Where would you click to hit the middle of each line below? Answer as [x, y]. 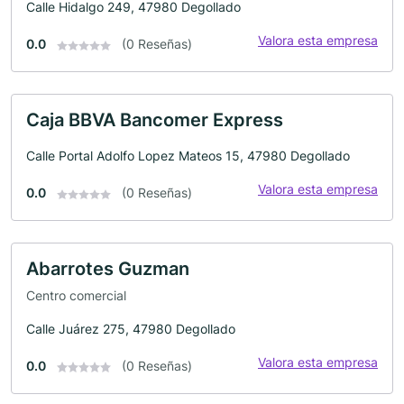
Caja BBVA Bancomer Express [155, 120]
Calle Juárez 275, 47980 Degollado [131, 328]
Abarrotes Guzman [108, 269]
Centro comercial [76, 295]
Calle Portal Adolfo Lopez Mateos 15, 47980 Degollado [188, 156]
